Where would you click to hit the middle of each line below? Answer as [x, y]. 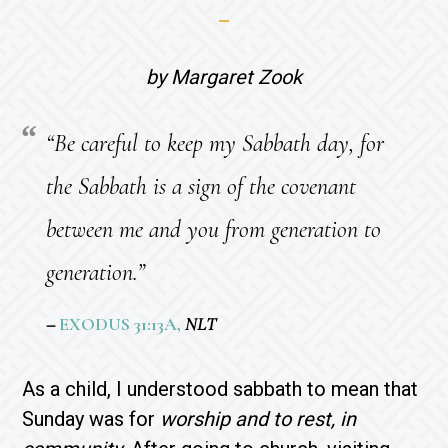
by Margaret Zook [224, 76]
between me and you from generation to [214, 229]
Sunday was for [91, 418]
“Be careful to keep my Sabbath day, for [215, 143]
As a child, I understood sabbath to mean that [220, 388]
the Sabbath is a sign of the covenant [201, 186]
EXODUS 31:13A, [120, 323]
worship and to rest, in [258, 418]
